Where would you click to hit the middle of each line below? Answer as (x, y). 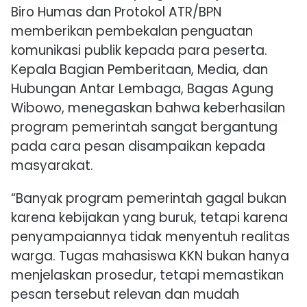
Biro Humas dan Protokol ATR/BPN (116, 12)
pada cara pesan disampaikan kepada (138, 147)
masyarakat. (52, 166)
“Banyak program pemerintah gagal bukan (149, 199)
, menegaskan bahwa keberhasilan (173, 108)
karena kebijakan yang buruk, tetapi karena (149, 218)
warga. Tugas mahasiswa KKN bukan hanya (150, 256)
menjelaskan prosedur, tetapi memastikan (147, 275)
